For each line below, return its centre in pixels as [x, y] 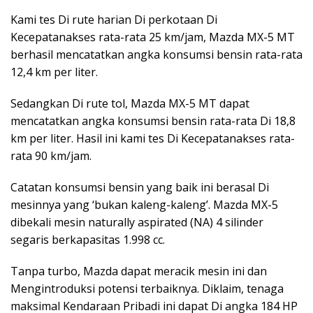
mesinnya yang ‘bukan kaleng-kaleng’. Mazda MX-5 [144, 205]
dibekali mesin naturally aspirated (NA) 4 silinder [137, 223]
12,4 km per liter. [54, 72]
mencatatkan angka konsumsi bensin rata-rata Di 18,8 [153, 121]
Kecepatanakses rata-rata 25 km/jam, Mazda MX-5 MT [153, 37]
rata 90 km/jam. [51, 156]
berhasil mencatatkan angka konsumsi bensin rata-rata [156, 55]
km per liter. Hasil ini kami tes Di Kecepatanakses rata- [153, 139]
